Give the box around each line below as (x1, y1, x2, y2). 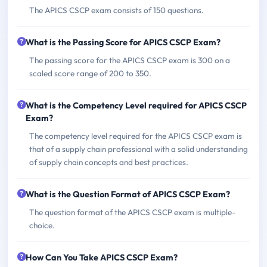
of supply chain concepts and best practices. (29, 156, 188, 167)
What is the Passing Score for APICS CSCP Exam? (26, 36, 221, 48)
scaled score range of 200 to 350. (29, 67, 151, 79)
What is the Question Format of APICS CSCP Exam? (26, 188, 230, 200)
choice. (29, 219, 55, 231)
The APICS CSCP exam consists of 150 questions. (29, 4, 204, 15)
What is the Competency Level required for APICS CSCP (26, 100, 247, 111)
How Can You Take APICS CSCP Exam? (26, 252, 178, 263)
